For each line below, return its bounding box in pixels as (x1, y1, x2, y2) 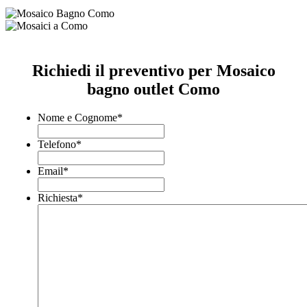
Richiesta (38, 192, 77, 204)
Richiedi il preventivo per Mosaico (32, 61, 275, 79)
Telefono (38, 138, 76, 151)
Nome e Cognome (38, 112, 117, 124)
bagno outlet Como (87, 79, 220, 98)
